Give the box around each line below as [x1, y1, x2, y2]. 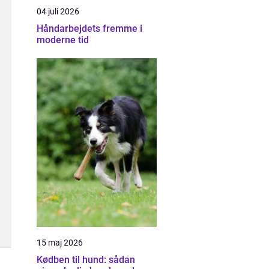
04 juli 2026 [37, 7, 79, 16]
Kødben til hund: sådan [37, 254, 135, 265]
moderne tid [37, 34, 89, 46]
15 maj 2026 [37, 238, 83, 247]
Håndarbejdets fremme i [37, 23, 142, 34]
